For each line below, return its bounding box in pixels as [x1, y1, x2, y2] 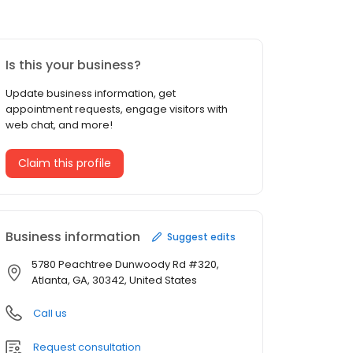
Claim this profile [18, 155, 111, 172]
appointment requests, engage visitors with [6, 102, 228, 117]
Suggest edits [167, 229, 236, 243]
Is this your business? [6, 56, 141, 75]
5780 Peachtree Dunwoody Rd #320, [32, 257, 219, 273]
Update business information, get [6, 86, 176, 102]
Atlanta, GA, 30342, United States [32, 273, 197, 288]
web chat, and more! [6, 117, 113, 133]
